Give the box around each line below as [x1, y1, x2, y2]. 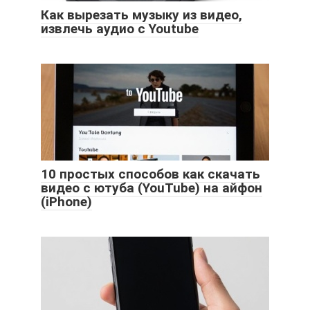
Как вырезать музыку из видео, [41, 6, 242, 23]
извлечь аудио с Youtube [41, 20, 199, 37]
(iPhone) [41, 193, 92, 210]
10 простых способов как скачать [41, 165, 260, 182]
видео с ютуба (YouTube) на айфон [41, 179, 262, 196]
